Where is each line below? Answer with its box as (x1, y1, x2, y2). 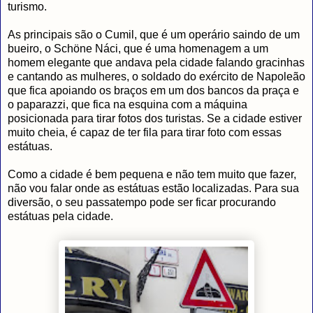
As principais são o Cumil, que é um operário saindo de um (8, 29, 300, 41)
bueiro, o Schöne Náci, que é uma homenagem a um (8, 43, 268, 55)
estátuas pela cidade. (8, 210, 113, 223)
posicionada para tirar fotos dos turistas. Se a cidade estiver (8, 112, 302, 125)
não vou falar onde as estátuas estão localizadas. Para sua (8, 182, 299, 195)
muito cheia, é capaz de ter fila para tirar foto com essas (8, 126, 282, 139)
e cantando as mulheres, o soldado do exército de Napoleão (8, 71, 305, 83)
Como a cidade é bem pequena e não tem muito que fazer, (8, 168, 296, 181)
